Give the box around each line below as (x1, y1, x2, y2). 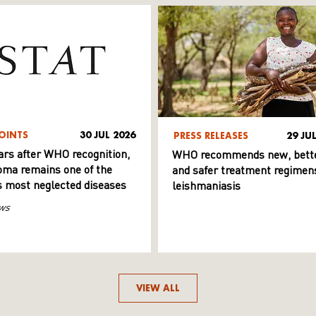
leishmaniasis (172, 181, 241, 193)
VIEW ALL (136, 283, 180, 294)
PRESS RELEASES (174, 130, 248, 142)
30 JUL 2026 (80, 130, 135, 141)
